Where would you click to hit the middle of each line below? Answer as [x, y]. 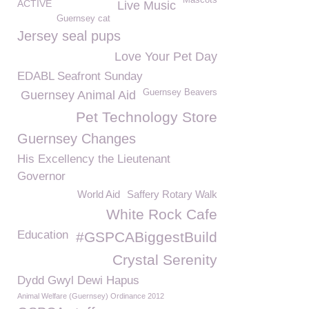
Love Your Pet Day [166, 57]
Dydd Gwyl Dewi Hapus [78, 280]
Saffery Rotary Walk [172, 194]
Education [43, 235]
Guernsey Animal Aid [78, 95]
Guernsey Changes [77, 139]
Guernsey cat [83, 19]
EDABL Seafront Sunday [80, 76]
